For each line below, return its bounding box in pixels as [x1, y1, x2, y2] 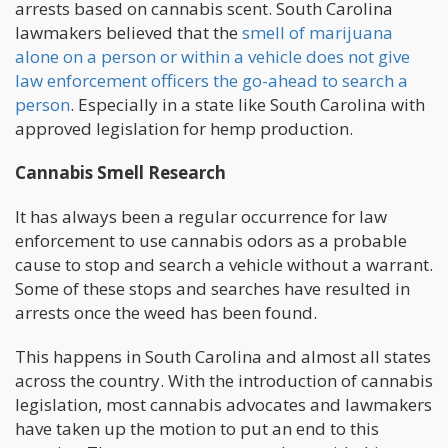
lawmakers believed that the [15, 20, 242, 44]
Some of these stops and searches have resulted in [15, 276, 410, 300]
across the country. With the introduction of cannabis [15, 368, 433, 392]
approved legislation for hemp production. [15, 116, 353, 140]
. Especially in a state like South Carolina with [70, 92, 425, 116]
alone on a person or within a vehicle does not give [15, 44, 410, 68]
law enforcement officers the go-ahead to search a [15, 68, 408, 92]
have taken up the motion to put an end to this [15, 416, 379, 440]
